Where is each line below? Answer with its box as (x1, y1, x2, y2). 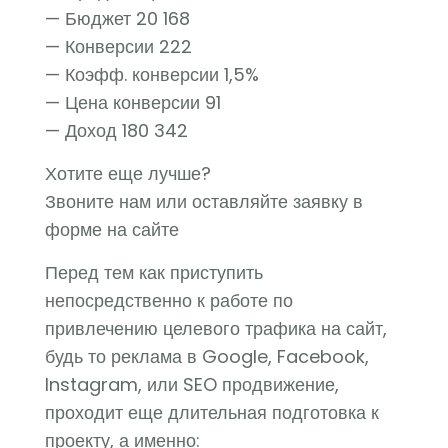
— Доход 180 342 (45, 118, 188, 143)
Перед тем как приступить (45, 260, 263, 285)
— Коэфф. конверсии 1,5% (45, 62, 259, 87)
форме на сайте (45, 217, 179, 242)
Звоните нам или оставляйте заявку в (45, 189, 363, 214)
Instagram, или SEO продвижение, (45, 372, 339, 397)
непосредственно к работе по (45, 288, 293, 313)
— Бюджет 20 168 (45, 6, 190, 31)
